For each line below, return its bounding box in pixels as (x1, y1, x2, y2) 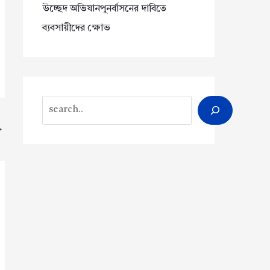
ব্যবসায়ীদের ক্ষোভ (42, 23, 110, 33)
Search (42, 99, 72, 110)
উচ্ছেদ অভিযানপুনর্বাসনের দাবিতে (42, 4, 166, 14)
